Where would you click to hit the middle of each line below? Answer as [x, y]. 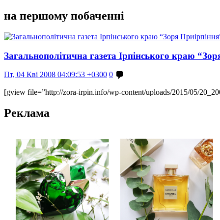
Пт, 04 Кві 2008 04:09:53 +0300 [55, 75]
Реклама [27, 113]
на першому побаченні [64, 15]
